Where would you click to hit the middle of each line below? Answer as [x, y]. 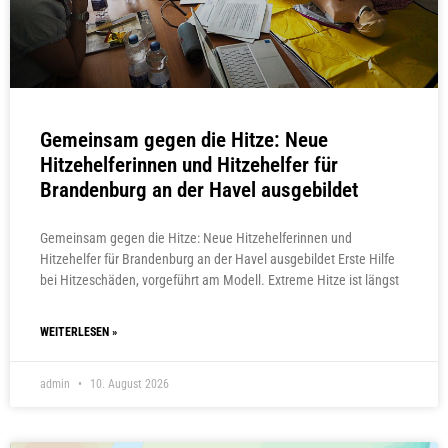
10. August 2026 [128, 384]
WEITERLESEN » [78, 332]
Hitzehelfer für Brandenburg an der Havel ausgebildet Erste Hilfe [217, 259]
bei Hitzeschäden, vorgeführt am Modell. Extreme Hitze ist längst [219, 280]
